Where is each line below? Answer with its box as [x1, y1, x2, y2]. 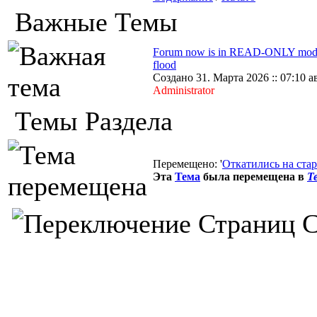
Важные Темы [8, 7, 178, 37]
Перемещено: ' [153, 158, 222, 170]
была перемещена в [200, 171, 304, 183]
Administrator [153, 84, 214, 96]
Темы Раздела [8, 106, 173, 136]
